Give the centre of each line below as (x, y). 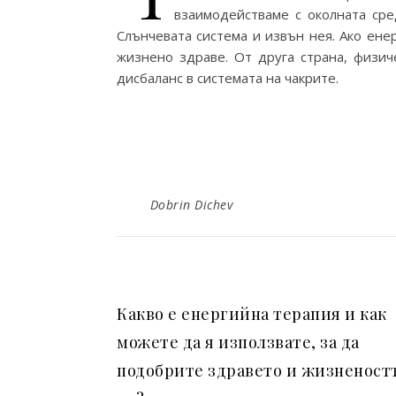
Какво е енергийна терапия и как (252, 314)
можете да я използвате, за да (238, 342)
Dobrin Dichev (191, 205)
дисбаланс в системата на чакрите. (228, 78)
